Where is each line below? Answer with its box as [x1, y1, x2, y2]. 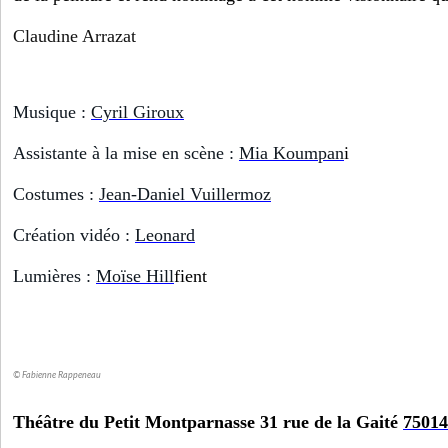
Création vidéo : [13, 225, 135, 246]
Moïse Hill [96, 266, 174, 287]
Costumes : [13, 184, 99, 205]
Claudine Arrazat [13, 26, 136, 47]
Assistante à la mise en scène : [13, 143, 239, 164]
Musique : [13, 102, 91, 123]
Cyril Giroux [91, 102, 184, 123]
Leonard [135, 225, 195, 246]
